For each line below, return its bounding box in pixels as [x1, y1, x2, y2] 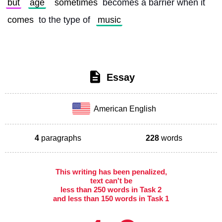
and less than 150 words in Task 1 [53, 194, 169, 203]
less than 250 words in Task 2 [60, 185, 162, 194]
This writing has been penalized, [55, 167, 167, 176]
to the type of [36, 15, 93, 25]
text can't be [90, 176, 132, 185]
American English [90, 104, 157, 113]
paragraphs [39, 133, 81, 142]
